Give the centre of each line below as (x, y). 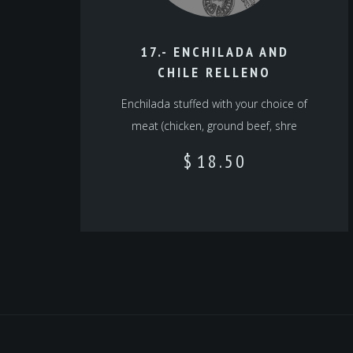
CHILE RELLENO (214, 72)
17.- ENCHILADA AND (214, 52)
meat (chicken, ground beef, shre (214, 126)
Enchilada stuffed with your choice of (214, 104)
